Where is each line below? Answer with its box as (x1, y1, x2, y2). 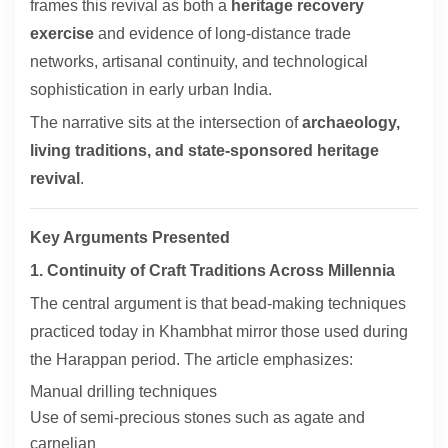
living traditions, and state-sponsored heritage (30, 142, 379, 160)
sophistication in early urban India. (30, 81, 272, 99)
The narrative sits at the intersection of (30, 114, 302, 132)
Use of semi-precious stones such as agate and (30, 409, 365, 427)
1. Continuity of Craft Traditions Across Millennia (30, 262, 395, 280)
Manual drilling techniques (30, 383, 217, 401)
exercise (30, 25, 94, 43)
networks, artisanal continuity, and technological (30, 53, 368, 71)
